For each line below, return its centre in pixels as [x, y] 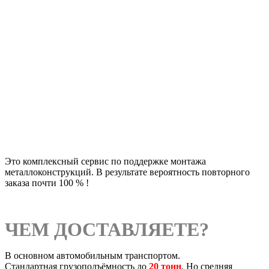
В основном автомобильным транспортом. [92, 256]
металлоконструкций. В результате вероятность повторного [127, 172]
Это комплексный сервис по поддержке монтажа [105, 162]
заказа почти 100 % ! [47, 183]
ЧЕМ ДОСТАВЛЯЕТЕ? [107, 230]
